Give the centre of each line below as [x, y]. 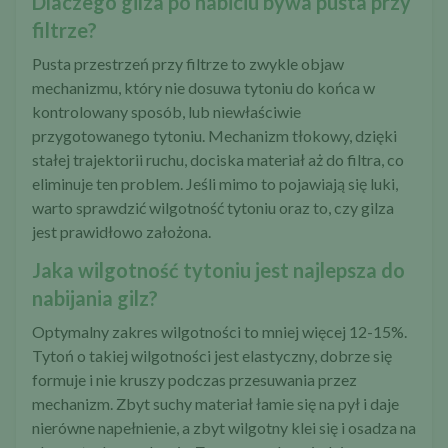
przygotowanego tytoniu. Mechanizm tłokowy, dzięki [214, 135]
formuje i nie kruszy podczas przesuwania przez [194, 379]
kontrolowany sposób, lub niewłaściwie [166, 111]
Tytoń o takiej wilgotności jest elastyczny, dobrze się [212, 355]
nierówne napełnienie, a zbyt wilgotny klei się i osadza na [224, 427]
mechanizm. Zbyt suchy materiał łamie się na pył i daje [215, 403]
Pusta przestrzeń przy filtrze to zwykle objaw [188, 63]
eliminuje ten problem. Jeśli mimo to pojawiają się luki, [215, 183]
